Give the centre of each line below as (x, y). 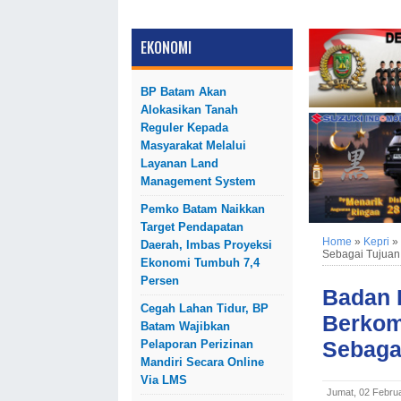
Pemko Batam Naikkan (203, 209)
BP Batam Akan (183, 92)
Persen (160, 281)
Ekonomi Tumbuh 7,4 (200, 263)
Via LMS (164, 380)
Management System (198, 181)
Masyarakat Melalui (193, 145)
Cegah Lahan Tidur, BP (205, 308)
